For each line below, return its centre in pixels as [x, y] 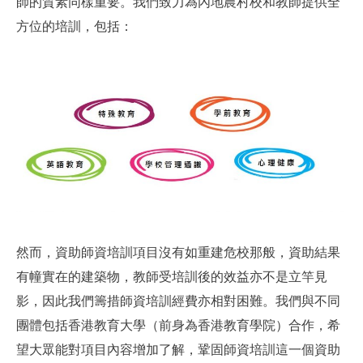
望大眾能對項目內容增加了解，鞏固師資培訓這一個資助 [178, 349]
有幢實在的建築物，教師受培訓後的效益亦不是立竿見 [172, 276]
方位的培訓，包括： [75, 26]
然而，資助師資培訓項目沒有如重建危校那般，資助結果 [178, 252]
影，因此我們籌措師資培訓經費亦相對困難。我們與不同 [178, 301]
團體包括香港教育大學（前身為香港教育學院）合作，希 [178, 325]
